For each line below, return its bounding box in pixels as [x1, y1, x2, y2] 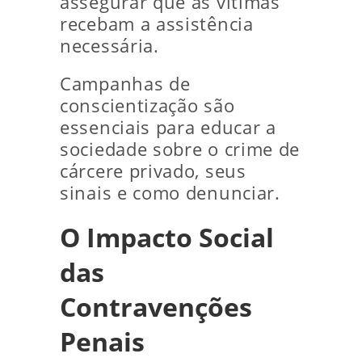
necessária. [60, 34, 159, 57]
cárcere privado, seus [60, 159, 246, 183]
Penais [60, 324, 145, 359]
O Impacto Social [60, 220, 274, 255]
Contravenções [60, 289, 252, 324]
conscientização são [60, 94, 235, 117]
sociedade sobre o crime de [60, 137, 301, 161]
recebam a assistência [60, 12, 254, 36]
